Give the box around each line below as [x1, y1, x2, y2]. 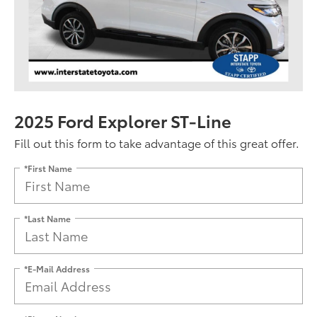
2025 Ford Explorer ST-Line [14, 108, 231, 132]
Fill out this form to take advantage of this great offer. [14, 134, 299, 151]
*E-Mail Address [24, 262, 90, 275]
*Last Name [24, 212, 71, 224]
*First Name [24, 161, 72, 174]
